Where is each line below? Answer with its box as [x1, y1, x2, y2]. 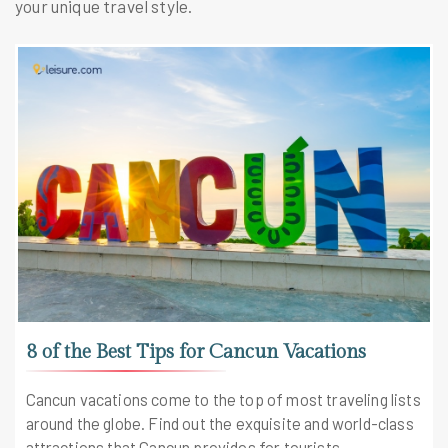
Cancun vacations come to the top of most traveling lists [25, 388, 421, 409]
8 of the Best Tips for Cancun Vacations [25, 341, 366, 365]
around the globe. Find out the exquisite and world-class [25, 412, 414, 433]
